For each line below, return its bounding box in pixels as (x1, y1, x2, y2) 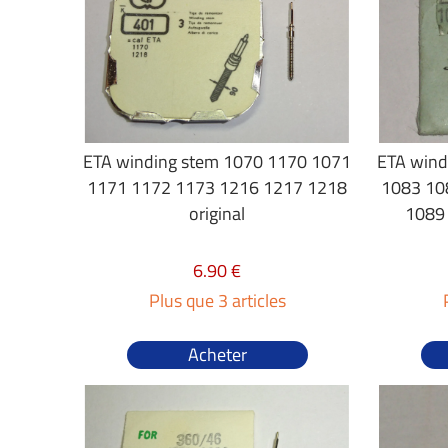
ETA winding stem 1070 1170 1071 (83, 148, 352, 175)
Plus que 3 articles (148, 287, 286, 314)
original (189, 200, 246, 227)
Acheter (187, 341, 247, 368)
